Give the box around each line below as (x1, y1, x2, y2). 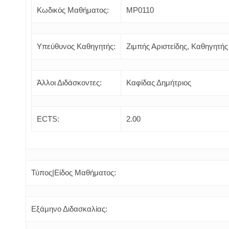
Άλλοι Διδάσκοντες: (37, 78, 102, 87)
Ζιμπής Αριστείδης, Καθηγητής (126, 42, 228, 51)
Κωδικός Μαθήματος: (37, 6, 109, 14)
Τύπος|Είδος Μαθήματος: (31, 168, 116, 177)
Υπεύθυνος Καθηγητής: (37, 42, 116, 51)
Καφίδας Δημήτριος (126, 78, 191, 87)
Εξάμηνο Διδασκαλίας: (31, 204, 107, 213)
